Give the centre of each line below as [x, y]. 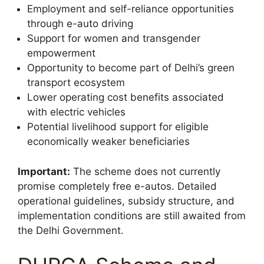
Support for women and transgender [114, 39]
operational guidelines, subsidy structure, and [126, 201]
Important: [44, 171]
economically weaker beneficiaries [108, 142]
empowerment [61, 53]
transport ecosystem [76, 83]
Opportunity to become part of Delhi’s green [131, 68]
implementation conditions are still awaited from [132, 215]
